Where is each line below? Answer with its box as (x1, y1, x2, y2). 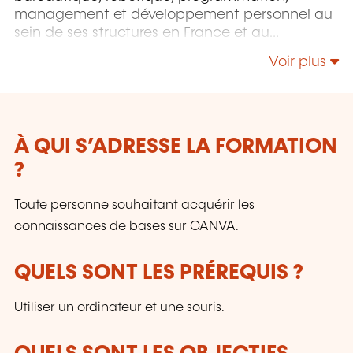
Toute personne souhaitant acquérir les (14, 199, 255, 213)
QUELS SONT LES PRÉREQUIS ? (14, 262, 303, 284)
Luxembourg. (14, 44, 102, 59)
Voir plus (269, 54, 330, 69)
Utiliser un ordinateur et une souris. (14, 301, 225, 315)
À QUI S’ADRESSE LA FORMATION (14, 136, 337, 158)
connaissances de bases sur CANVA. (14, 220, 239, 234)
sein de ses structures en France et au (14, 26, 269, 41)
